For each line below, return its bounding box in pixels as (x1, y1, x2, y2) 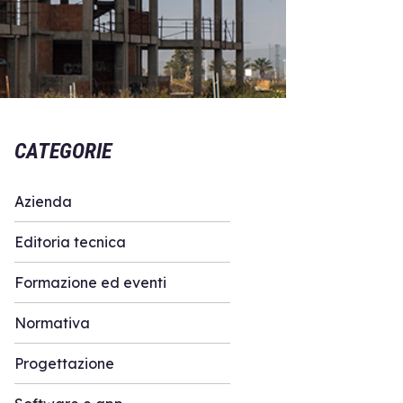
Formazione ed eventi (14, 273, 166, 292)
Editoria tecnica (14, 233, 126, 252)
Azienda (14, 193, 72, 211)
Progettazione (14, 354, 114, 373)
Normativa (14, 314, 90, 333)
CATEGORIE (14, 139, 112, 165)
